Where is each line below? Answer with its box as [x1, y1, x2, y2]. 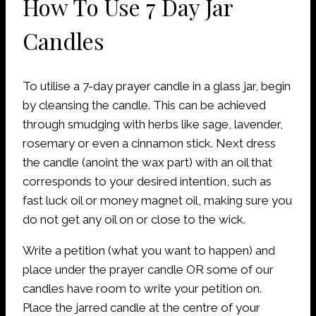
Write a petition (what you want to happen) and [23, 243, 275, 257]
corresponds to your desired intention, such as [23, 174, 272, 188]
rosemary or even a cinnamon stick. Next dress [23, 135, 276, 150]
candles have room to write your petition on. [23, 281, 262, 296]
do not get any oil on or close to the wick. [23, 212, 245, 226]
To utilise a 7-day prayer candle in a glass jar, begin [23, 78, 291, 93]
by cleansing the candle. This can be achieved [23, 97, 266, 112]
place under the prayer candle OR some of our [23, 262, 274, 276]
